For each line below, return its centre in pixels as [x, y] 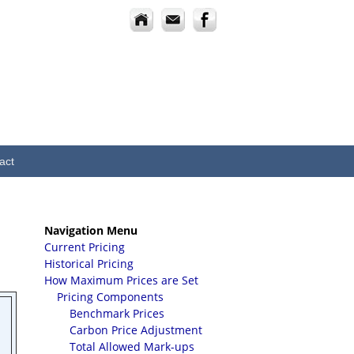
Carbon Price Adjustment [136, 330]
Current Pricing [85, 247]
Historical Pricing [89, 264]
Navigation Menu [91, 230]
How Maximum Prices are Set [121, 280]
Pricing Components [110, 297]
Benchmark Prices [117, 313]
